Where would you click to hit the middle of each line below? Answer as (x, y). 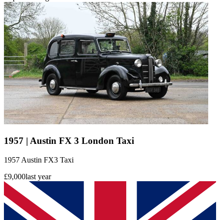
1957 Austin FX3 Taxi (39, 160)
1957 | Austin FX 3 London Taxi (69, 141)
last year (38, 176)
